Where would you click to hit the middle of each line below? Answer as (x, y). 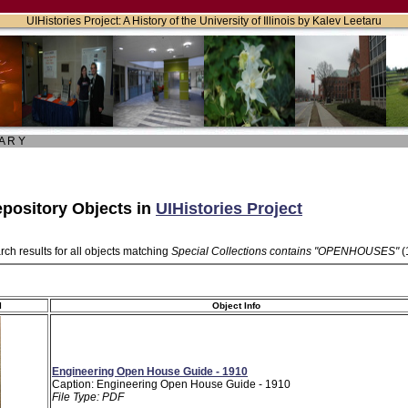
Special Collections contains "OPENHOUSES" (285, 251)
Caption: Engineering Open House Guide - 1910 (171, 384)
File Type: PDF (88, 397)
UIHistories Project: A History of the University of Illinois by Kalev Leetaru (204, 21)
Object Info (236, 305)
